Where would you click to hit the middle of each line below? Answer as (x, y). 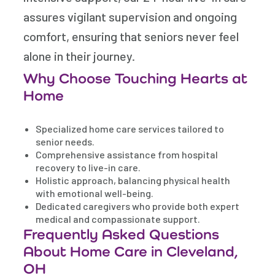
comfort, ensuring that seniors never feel (131, 37)
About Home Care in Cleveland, (131, 251)
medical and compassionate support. (118, 219)
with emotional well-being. (95, 193)
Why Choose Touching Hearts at (136, 78)
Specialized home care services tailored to (130, 129)
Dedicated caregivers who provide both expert (138, 206)
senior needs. (65, 142)
